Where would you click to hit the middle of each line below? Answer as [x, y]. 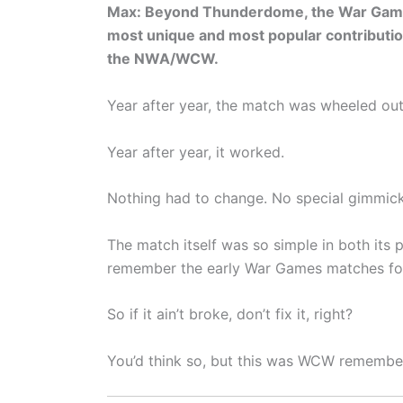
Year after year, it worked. [196, 152]
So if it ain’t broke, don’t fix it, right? [230, 314]
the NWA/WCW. [165, 58]
